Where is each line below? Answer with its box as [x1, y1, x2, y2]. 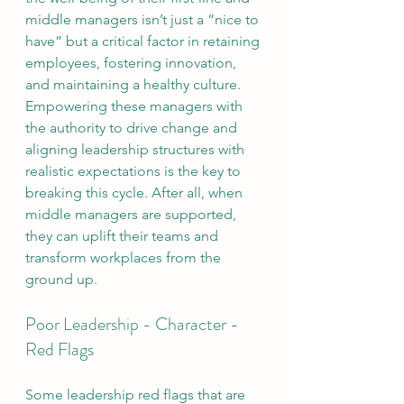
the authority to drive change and [25, 119, 241, 136]
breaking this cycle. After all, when [25, 184, 246, 201]
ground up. [25, 271, 97, 288]
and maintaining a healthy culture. [25, 76, 244, 93]
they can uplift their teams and [25, 227, 222, 244]
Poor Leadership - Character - [25, 311, 243, 337]
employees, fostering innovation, [25, 54, 240, 71]
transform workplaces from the [25, 249, 225, 266]
